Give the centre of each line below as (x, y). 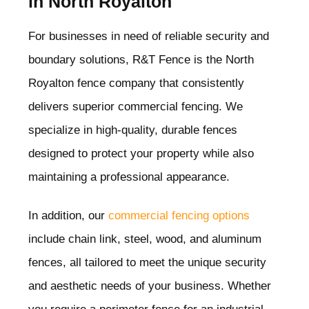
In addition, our (68, 215)
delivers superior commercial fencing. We (136, 106)
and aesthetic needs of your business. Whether (150, 286)
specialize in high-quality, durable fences (133, 130)
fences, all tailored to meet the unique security (147, 262)
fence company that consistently (159, 83)
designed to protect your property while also (141, 153)
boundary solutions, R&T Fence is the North (141, 59)
